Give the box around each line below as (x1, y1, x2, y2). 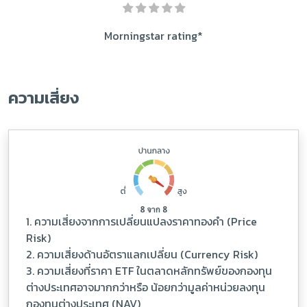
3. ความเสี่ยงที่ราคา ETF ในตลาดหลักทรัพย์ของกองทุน (26, 262, 272, 279)
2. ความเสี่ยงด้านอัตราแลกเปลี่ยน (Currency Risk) (26, 246, 258, 262)
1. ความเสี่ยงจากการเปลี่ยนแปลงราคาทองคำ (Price (26, 213, 257, 230)
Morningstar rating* (104, 27, 203, 44)
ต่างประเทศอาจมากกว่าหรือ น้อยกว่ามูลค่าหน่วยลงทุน (26, 279, 265, 295)
